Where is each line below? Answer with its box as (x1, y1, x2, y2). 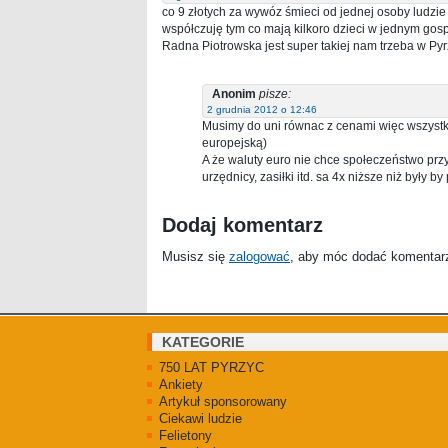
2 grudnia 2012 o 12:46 (207, 103, 317, 115)
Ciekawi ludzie (159, 410, 242, 426)
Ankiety (159, 376, 203, 392)
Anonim (212, 86, 256, 101)
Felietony (159, 427, 212, 443)
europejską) (202, 135, 267, 150)
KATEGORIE (162, 333, 244, 350)
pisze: (259, 86, 291, 101)
